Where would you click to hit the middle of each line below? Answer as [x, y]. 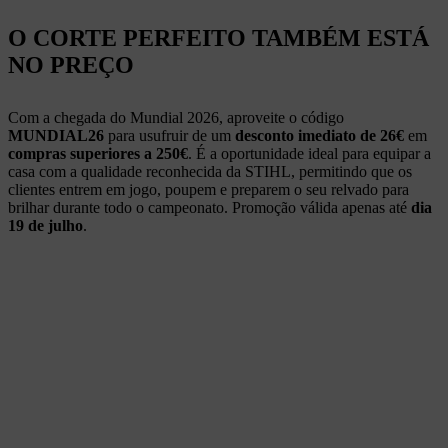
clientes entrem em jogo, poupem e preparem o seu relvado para [208, 189]
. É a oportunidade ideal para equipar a [309, 153]
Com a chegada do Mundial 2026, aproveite [146, 117]
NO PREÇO [71, 64]
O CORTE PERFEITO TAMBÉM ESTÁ [218, 37]
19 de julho [45, 225]
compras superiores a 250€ [98, 153]
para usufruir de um [169, 135]
